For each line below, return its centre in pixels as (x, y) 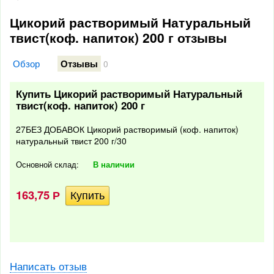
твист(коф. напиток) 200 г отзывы (118, 37)
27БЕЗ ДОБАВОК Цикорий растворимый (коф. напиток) (127, 129)
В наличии (114, 165)
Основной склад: (49, 165)
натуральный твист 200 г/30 (71, 141)
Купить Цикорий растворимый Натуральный (129, 94)
